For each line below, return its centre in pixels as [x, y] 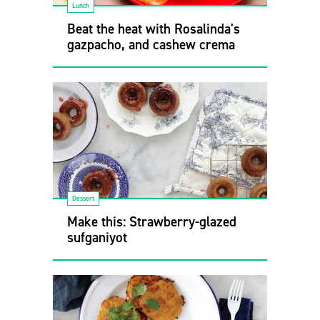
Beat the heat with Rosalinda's [154, 29]
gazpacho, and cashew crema [151, 44]
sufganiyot [97, 237]
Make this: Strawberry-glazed [152, 221]
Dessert [83, 198]
